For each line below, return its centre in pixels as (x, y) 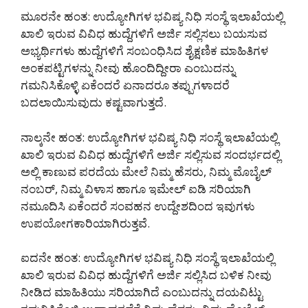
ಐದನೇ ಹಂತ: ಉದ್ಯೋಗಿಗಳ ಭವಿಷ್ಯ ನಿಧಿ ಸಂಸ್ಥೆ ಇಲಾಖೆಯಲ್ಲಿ (147, 258)
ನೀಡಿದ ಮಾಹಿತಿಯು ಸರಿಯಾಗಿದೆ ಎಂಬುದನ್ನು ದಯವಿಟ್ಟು (142, 292)
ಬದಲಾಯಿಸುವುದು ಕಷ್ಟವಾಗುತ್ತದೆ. (93, 102)
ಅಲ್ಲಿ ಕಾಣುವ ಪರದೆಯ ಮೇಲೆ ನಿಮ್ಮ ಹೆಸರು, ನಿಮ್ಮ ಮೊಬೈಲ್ (146, 171)
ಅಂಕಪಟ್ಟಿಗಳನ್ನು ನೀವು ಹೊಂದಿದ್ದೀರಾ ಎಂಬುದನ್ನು (128, 68)
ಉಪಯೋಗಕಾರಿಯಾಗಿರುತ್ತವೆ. (85, 223)
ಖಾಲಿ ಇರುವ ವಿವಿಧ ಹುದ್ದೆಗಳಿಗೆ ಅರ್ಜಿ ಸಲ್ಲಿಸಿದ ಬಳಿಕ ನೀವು (146, 275)
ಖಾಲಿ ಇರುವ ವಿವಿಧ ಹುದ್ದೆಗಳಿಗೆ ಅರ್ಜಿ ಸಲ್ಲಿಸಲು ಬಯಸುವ (144, 34)
